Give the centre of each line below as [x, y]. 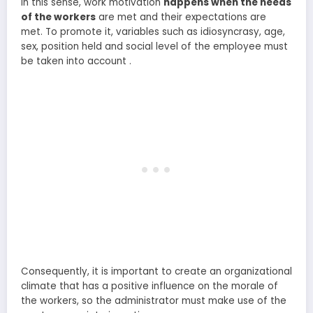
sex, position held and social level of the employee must [154, 47]
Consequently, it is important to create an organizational [156, 271]
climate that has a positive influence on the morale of [150, 286]
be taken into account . [76, 61]
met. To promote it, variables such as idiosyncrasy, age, [153, 32]
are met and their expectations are [181, 17]
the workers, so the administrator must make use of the [154, 300]
